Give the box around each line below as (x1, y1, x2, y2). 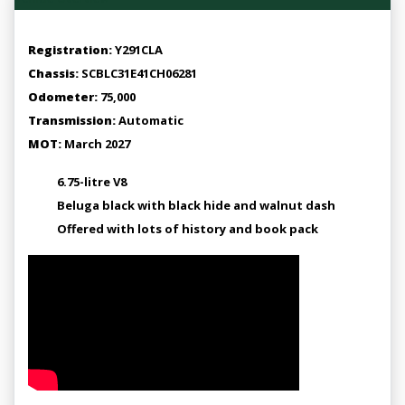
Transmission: (28, 112, 116, 128)
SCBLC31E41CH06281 (79, 65, 197, 81)
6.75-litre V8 (57, 174, 127, 190)
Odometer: (28, 89, 98, 105)
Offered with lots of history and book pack (57, 221, 318, 237)
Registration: (28, 42, 112, 58)
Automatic (116, 112, 184, 128)
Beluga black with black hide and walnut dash (57, 197, 335, 213)
